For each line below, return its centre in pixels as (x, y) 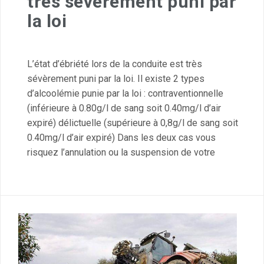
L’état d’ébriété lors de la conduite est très (115, 64)
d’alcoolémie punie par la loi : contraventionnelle (125, 94)
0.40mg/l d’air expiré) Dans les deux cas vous (121, 138)
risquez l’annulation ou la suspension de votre (121, 153)
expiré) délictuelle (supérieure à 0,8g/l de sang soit (133, 123)
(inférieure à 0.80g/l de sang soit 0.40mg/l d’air (124, 108)
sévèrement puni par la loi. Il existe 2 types (116, 79)
